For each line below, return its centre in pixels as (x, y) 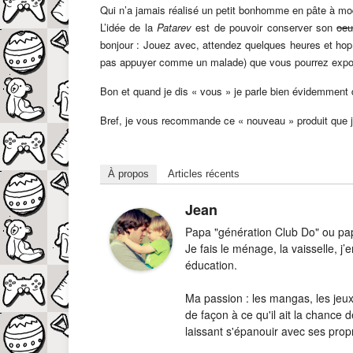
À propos (128, 173)
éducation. (211, 264)
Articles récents (204, 173)
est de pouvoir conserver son (266, 27)
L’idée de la (129, 27)
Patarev (176, 27)
